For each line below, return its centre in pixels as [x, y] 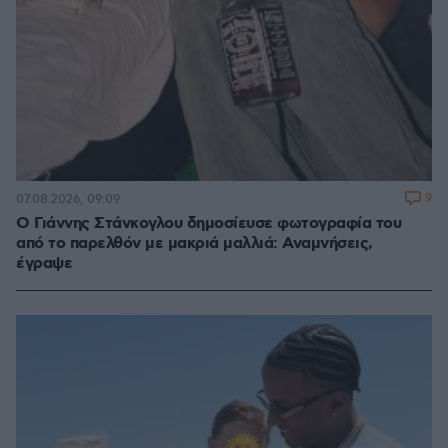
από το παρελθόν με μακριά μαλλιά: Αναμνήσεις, [194, 244]
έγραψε [44, 264]
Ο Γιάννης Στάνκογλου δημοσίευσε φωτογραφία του [208, 224]
